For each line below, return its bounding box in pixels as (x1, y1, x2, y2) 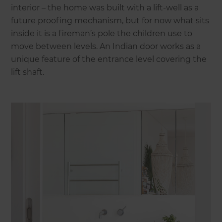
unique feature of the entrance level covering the (11, 54, 207, 64)
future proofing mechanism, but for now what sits (11, 15, 210, 25)
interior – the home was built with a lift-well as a (11, 2, 199, 12)
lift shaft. (11, 67, 45, 77)
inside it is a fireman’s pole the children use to (11, 28, 193, 38)
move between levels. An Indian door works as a (11, 41, 201, 51)
